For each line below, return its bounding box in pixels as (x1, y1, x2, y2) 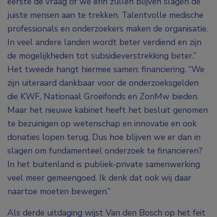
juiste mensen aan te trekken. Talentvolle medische (7, 9, 203, 21)
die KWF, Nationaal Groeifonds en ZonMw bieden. (7, 91, 199, 103)
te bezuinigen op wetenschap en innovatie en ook (7, 118, 197, 130)
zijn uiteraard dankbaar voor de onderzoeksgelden (7, 77, 199, 89)
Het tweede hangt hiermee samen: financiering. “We (7, 63, 204, 76)
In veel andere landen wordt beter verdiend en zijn (7, 36, 201, 48)
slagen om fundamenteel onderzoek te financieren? (7, 145, 202, 157)
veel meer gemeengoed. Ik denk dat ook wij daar (7, 172, 191, 184)
